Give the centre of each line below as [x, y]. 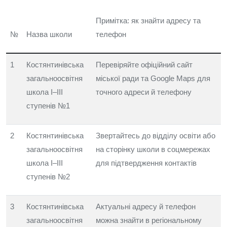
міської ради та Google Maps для [153, 78]
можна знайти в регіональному [149, 220]
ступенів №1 [48, 106]
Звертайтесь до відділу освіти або [156, 136]
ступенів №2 [48, 177]
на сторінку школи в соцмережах [153, 149]
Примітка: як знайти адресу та [148, 21]
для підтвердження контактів [146, 163]
